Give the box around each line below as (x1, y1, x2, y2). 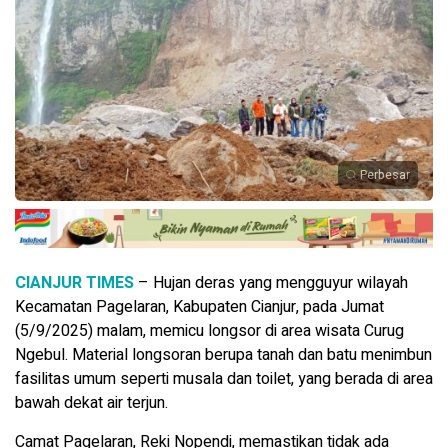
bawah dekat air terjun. (15, 391, 168, 416)
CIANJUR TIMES (15, 271, 134, 296)
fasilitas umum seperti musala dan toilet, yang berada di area (15, 367, 433, 392)
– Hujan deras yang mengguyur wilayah (134, 271, 408, 296)
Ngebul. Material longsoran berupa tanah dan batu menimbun (15, 343, 432, 368)
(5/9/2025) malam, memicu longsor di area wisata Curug (15, 319, 404, 344)
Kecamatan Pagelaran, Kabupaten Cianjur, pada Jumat (15, 295, 384, 320)
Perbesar (360, 166, 410, 185)
